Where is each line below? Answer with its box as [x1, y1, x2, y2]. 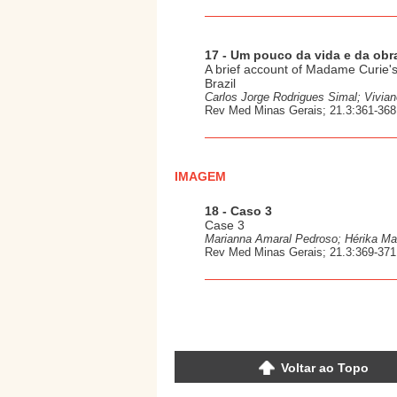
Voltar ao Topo [280, 361, 369, 375]
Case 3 [205, 218, 245, 232]
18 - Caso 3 [205, 204, 272, 218]
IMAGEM [175, 169, 226, 183]
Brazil [205, 76, 236, 90]
